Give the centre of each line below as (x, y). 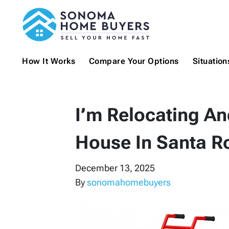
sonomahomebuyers (129, 182)
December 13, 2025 (115, 168)
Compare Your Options (134, 61)
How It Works (49, 61)
